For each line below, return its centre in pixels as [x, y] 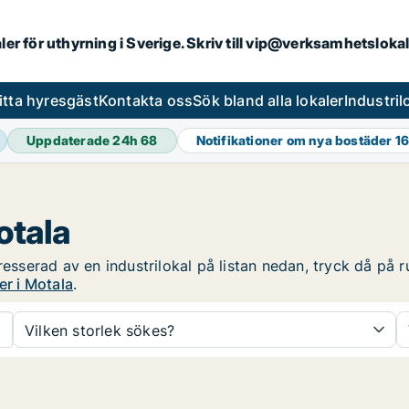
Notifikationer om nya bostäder [295, 140]
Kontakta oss [146, 100]
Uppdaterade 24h [84, 140]
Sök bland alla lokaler [268, 100]
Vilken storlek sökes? [100, 330]
